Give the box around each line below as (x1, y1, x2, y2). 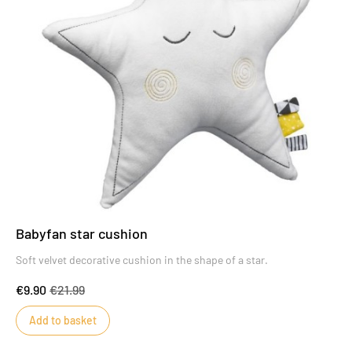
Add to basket (29, 313, 97, 328)
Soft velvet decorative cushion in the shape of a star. (16, 253, 268, 267)
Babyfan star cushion (16, 225, 148, 243)
